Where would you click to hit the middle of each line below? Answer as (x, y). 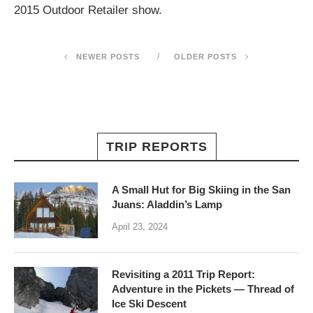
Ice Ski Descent (149, 304)
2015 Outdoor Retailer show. (88, 10)
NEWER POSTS (107, 57)
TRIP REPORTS (156, 147)
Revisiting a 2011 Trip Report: (183, 274)
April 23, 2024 (140, 227)
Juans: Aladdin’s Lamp (167, 204)
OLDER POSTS (207, 57)
